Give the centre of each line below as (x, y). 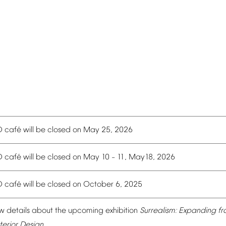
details (18, 211)
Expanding (197, 211)
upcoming (86, 211)
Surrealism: (158, 211)
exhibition (122, 211)
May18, (142, 158)
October (98, 185)
